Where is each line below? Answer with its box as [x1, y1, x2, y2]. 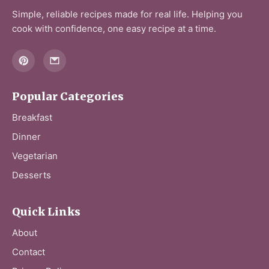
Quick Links [12, 205, 80, 219]
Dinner [12, 131, 41, 143]
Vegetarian [12, 150, 58, 162]
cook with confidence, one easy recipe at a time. [12, 22, 216, 34]
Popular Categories [12, 89, 124, 104]
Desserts [12, 169, 51, 181]
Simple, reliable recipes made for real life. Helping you [12, 8, 243, 20]
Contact [12, 246, 45, 258]
